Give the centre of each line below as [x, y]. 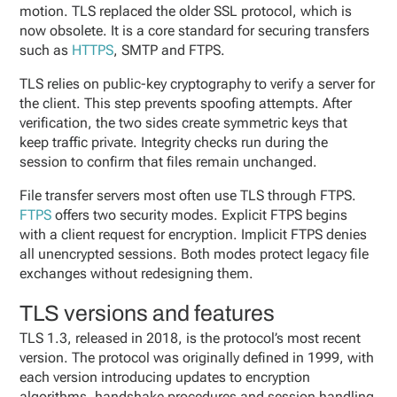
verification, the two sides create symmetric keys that [184, 123]
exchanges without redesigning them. [137, 273]
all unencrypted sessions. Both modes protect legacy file [195, 254]
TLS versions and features [148, 313]
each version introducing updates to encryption [165, 377]
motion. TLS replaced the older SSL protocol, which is [186, 11]
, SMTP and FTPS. [170, 50]
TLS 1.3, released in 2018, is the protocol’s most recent [191, 338]
